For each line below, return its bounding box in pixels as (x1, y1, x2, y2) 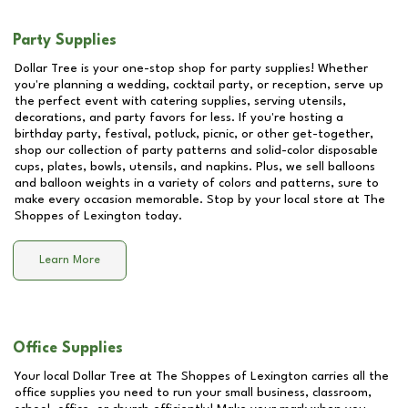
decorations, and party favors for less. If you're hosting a (15, 111, 343, 124)
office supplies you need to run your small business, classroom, (15, 386, 372, 399)
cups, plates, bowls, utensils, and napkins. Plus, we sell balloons (15, 160, 375, 173)
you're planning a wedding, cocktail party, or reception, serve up (15, 78, 383, 91)
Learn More (39, 254, 100, 267)
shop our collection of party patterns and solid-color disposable (15, 144, 378, 157)
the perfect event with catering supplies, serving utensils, (15, 95, 346, 107)
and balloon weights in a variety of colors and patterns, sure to (15, 177, 379, 189)
